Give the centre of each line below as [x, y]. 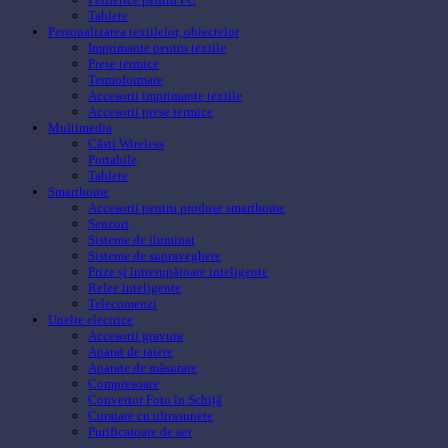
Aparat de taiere [130, 352]
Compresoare [123, 384]
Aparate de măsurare [142, 368]
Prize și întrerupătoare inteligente [178, 272]
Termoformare [125, 80]
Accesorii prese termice [150, 112]
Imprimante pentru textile [157, 48]
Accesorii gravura [135, 336]
